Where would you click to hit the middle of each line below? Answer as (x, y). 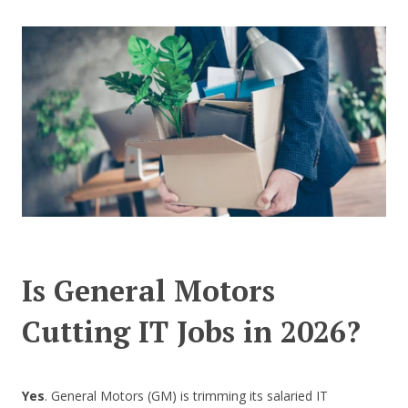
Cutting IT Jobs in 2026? (191, 332)
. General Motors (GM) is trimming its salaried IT (186, 396)
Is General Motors (148, 291)
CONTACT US (204, 49)
